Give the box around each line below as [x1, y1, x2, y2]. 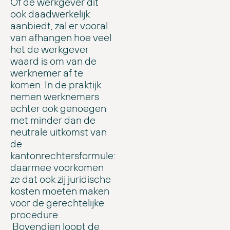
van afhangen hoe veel [10, 30, 111, 44]
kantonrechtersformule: [10, 148, 116, 162]
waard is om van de [10, 54, 97, 67]
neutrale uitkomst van [10, 125, 107, 138]
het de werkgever [10, 42, 89, 55]
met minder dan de [10, 113, 95, 126]
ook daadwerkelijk [10, 7, 90, 20]
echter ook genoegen [10, 101, 106, 114]
